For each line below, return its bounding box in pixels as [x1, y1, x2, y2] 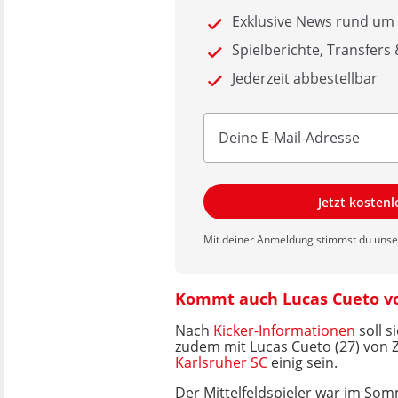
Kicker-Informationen [213, 321, 355, 340]
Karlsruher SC [175, 353, 267, 372]
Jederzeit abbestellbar [232, 68, 378, 88]
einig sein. [267, 353, 338, 372]
